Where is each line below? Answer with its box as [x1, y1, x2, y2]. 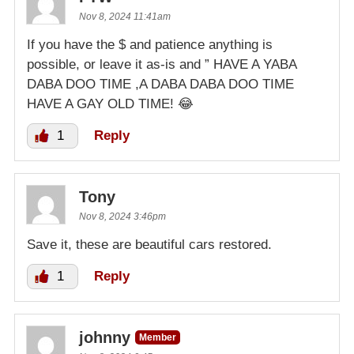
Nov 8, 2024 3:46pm [79, 210, 166, 222]
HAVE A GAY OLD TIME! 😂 [27, 96, 194, 111]
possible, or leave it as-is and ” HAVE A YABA [27, 56, 296, 72]
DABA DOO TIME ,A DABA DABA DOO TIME [27, 76, 294, 92]
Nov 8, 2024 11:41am [79, 10, 171, 22]
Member [139, 331, 176, 343]
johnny [79, 328, 130, 346]
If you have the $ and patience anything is [27, 36, 273, 52]
